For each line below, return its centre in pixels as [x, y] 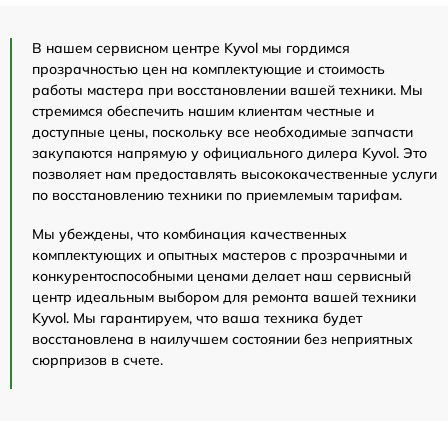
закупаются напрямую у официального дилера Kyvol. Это [229, 152]
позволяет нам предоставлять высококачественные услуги [234, 173]
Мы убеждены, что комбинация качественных [189, 233]
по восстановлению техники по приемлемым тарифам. [217, 194]
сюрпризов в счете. [97, 359]
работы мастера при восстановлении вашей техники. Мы [227, 89]
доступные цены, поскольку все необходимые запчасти [222, 131]
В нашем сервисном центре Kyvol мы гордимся [191, 47]
